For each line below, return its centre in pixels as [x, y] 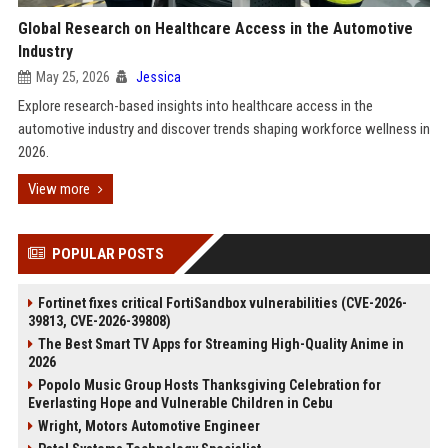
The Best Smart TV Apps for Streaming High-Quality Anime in [220, 344]
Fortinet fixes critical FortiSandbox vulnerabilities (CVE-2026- [222, 303]
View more [58, 189]
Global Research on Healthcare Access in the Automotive [215, 28]
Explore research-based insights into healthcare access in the [195, 106]
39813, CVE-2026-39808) [99, 321]
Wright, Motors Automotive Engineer [148, 426]
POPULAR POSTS [107, 254]
